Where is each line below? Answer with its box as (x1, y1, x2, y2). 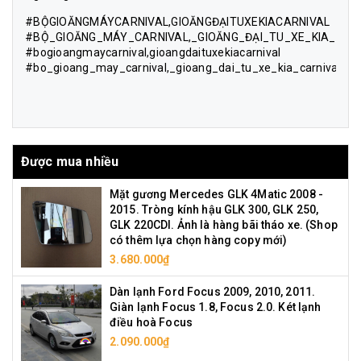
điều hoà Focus (110, 316, 193, 329)
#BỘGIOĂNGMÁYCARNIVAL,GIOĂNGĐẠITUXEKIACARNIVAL (25, 15, 330, 28)
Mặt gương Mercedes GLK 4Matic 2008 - (110, 188, 324, 201)
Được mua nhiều (21, 154, 119, 169)
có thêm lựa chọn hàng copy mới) (110, 234, 288, 247)
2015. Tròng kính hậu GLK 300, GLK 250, (110, 203, 319, 216)
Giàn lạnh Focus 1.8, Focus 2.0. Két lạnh (110, 301, 322, 313)
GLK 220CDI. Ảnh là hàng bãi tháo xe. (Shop (110, 218, 338, 231)
